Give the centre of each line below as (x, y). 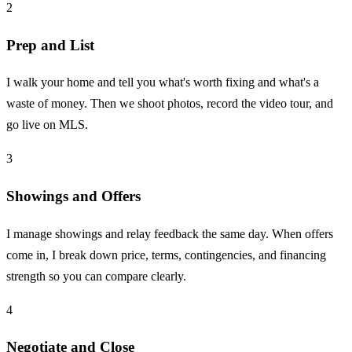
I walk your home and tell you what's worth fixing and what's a (163, 82)
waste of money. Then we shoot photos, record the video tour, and (170, 104)
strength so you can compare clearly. (96, 276)
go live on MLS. (47, 125)
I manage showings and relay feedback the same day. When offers (170, 233)
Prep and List (50, 45)
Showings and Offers (73, 196)
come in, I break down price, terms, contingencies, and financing (166, 255)
